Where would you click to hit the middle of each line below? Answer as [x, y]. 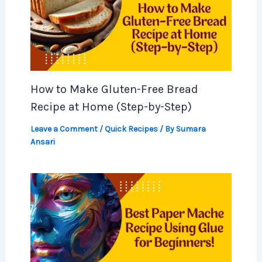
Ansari [42, 142]
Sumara [191, 129]
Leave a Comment [64, 129]
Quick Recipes [131, 129]
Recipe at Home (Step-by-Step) [111, 107]
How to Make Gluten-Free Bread [114, 89]
